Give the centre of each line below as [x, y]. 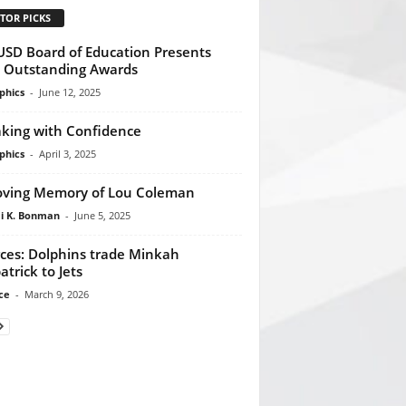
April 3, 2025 [67, 153]
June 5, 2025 [102, 215]
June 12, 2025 [69, 92]
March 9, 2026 [56, 294]
